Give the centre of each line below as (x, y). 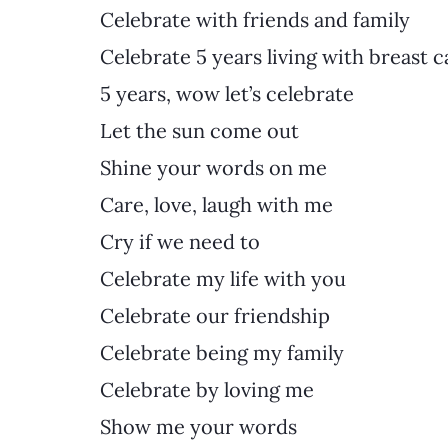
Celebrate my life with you (223, 278)
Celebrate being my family (222, 352)
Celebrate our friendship (215, 315)
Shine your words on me (216, 167)
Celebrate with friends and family (255, 19)
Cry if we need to (180, 241)
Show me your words (198, 426)
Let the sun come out (199, 130)
